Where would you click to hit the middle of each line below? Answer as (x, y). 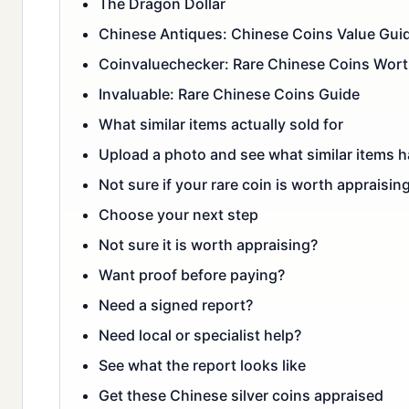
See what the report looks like (202, 366)
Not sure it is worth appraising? (208, 245)
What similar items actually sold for (221, 125)
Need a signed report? (176, 305)
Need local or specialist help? (200, 336)
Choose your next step (178, 215)
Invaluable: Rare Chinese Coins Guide (229, 94)
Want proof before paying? (192, 275)
